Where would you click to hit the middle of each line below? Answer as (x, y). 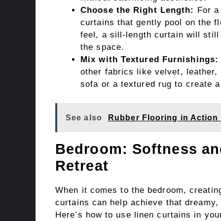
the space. (102, 47)
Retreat (82, 166)
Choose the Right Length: (137, 10)
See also (84, 117)
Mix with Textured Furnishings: (149, 60)
